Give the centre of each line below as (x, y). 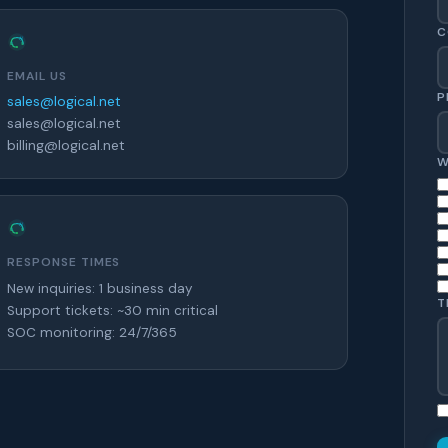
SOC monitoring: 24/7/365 (92, 333)
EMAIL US (37, 76)
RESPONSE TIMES (64, 262)
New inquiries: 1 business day (100, 289)
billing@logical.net (66, 145)
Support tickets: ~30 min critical (112, 311)
